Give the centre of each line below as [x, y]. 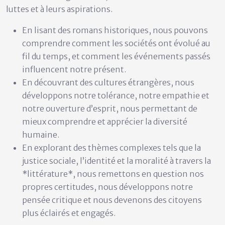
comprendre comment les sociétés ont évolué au [116, 43]
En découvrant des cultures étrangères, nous [108, 82]
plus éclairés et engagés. [69, 213]
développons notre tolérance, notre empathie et [116, 95]
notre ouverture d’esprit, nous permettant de [110, 108]
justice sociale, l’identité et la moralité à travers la [117, 160]
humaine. [41, 134]
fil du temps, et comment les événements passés [116, 56]
